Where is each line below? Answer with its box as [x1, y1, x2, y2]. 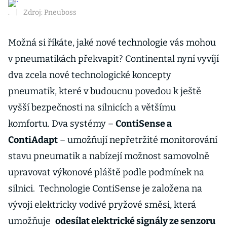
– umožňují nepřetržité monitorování [58, 134, 217, 145]
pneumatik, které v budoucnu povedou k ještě [8, 86, 201, 97]
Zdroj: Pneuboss [23, 8, 77, 17]
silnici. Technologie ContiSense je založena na [8, 183, 202, 194]
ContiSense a [116, 118, 172, 129]
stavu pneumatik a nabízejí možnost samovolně [8, 150, 209, 162]
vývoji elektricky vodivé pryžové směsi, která [8, 199, 196, 210]
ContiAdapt [8, 134, 58, 145]
